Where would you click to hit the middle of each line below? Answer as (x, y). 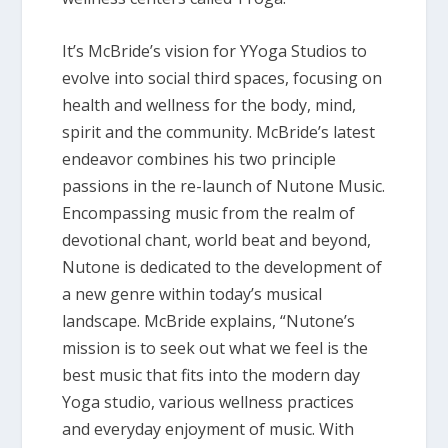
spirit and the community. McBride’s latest (219, 131)
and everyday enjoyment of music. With (208, 428)
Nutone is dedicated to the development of (222, 266)
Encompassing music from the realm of (209, 212)
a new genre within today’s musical (192, 293)
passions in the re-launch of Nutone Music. (224, 185)
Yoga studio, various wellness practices (208, 401)
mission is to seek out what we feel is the (215, 347)
